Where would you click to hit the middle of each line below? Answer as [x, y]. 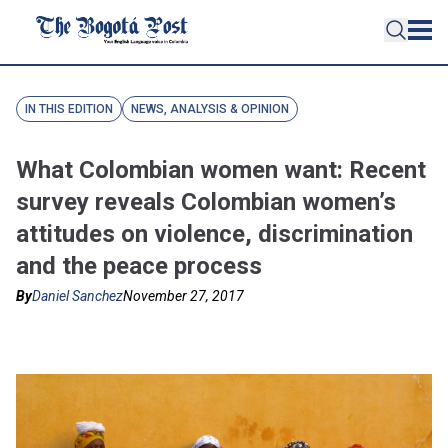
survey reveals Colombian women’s [206, 202]
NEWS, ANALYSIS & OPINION [210, 109]
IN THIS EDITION [69, 109]
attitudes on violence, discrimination [214, 234]
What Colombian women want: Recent [221, 170]
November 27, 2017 [183, 296]
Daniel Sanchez [77, 296]
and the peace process [139, 266]
